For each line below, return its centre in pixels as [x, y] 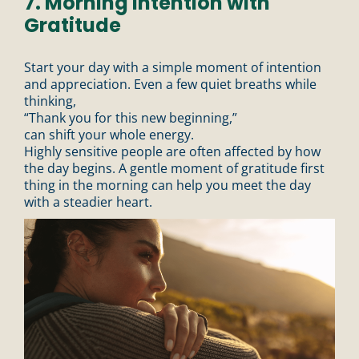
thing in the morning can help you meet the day [167, 185]
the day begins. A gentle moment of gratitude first [174, 168]
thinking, [50, 101]
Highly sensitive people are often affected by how [172, 151]
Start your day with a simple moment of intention [173, 67]
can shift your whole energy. [109, 134]
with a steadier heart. [88, 202]
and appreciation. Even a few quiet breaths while [170, 84]
